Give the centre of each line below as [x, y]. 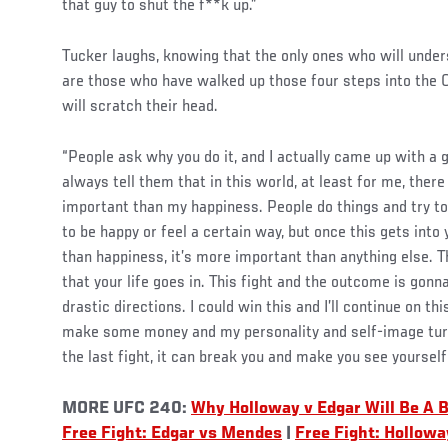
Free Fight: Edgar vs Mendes [172, 433]
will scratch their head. [142, 106]
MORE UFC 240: [126, 408]
